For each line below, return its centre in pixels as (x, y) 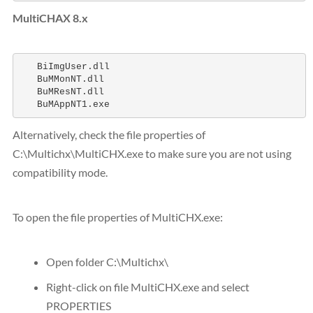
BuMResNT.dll (62, 92)
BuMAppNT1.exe (65, 104)
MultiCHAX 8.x (50, 18)
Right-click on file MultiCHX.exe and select (148, 287)
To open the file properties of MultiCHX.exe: (118, 217)
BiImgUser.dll (67, 66)
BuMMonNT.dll (62, 79)
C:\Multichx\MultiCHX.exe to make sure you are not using (152, 154)
